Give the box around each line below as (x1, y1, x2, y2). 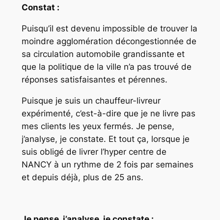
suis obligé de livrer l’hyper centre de (21, 146, 166, 157)
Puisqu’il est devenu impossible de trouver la (21, 24, 197, 34)
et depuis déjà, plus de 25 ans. (21, 172, 143, 182)
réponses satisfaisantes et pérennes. (21, 75, 167, 85)
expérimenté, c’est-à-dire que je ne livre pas (21, 108, 195, 118)
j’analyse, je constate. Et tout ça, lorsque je (21, 134, 190, 144)
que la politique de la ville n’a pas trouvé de (21, 62, 192, 72)
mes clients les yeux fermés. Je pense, (21, 121, 174, 131)
